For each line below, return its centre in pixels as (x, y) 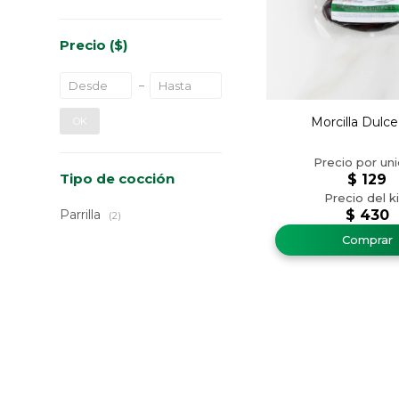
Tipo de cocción (118, 179)
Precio (85, 45)
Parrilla (82, 215)
